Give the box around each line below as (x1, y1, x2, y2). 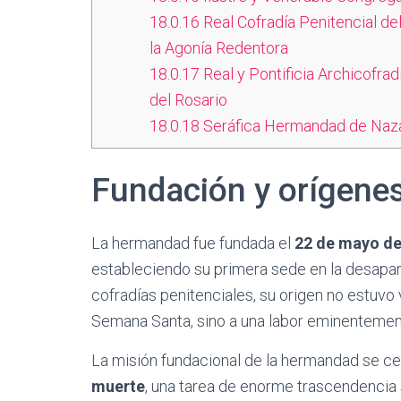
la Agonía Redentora (149, 38, 288, 57)
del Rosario (149, 90, 227, 109)
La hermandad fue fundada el (91, 234, 294, 253)
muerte (91, 377, 145, 397)
